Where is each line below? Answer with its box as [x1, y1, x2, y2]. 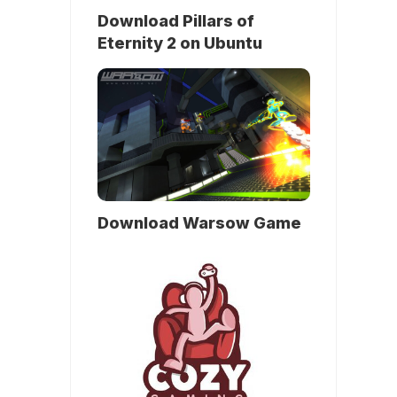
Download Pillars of [97, 11, 254, 30]
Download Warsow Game [97, 213, 301, 232]
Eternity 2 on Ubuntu [97, 33, 262, 52]
